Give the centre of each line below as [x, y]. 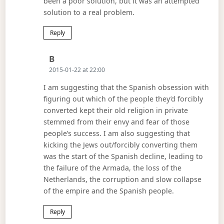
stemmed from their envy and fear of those [117, 122]
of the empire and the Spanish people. [109, 191]
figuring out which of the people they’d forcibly [123, 99]
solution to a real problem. [89, 12]
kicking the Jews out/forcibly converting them [121, 145]
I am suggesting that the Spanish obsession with [126, 87]
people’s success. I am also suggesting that [117, 133]
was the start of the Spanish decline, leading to [123, 156]
